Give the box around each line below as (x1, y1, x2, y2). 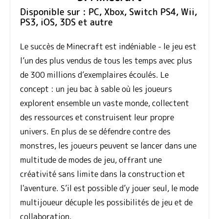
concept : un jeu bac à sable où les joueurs (20, 84, 172, 95)
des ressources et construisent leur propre (20, 112, 174, 123)
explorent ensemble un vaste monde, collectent (20, 98, 189, 109)
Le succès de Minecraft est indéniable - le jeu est (20, 41, 197, 52)
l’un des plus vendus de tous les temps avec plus (20, 55, 192, 66)
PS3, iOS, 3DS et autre (20, 16, 113, 29)
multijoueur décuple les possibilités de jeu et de (20, 197, 193, 208)
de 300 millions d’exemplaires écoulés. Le (20, 69, 169, 81)
